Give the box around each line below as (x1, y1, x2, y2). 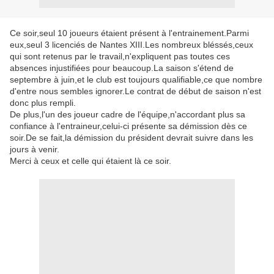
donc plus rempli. (10, 98, 76, 108)
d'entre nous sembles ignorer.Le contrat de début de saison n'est (10, 86, 261, 96)
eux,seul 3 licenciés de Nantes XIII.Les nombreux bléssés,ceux (10, 40, 253, 50)
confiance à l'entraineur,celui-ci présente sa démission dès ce (10, 121, 247, 131)
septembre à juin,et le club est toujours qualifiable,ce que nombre (10, 75, 262, 84)
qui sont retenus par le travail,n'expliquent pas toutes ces (10, 51, 230, 61)
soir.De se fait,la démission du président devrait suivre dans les (10, 133, 253, 143)
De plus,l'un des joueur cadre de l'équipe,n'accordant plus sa (10, 109, 245, 119)
